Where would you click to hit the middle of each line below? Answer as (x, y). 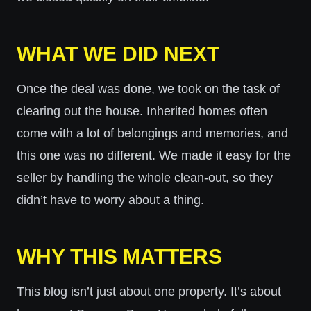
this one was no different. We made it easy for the (154, 155)
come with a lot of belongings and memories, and (152, 133)
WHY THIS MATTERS (119, 257)
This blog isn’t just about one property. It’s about (149, 292)
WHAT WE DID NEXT (118, 54)
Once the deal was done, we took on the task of (148, 89)
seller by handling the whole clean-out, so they (145, 178)
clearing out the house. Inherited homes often (142, 111)
